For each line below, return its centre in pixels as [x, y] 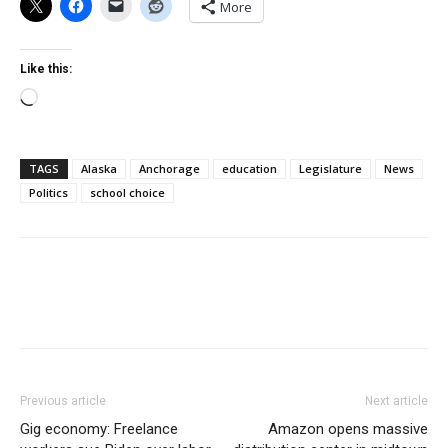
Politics [48, 192]
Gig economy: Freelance [99, 429]
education [249, 168]
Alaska [99, 168]
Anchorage [169, 168]
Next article [396, 401]
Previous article [63, 401]
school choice [127, 192]
